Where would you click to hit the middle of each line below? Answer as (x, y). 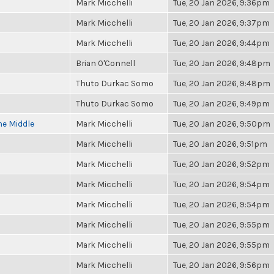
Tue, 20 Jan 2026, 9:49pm (221, 103)
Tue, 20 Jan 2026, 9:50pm (222, 124)
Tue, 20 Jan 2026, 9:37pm (221, 23)
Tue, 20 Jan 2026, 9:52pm (221, 164)
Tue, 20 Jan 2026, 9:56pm (221, 265)
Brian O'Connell (106, 63)
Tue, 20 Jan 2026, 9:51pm (220, 144)
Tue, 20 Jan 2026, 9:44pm (221, 43)
